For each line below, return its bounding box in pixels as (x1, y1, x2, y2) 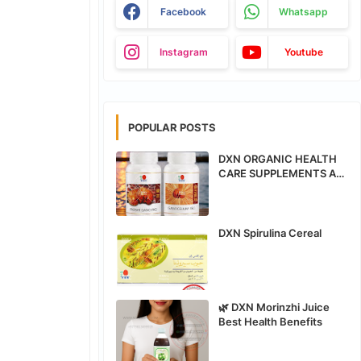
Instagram (159, 46, 208, 58)
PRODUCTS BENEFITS (218, 181, 330, 194)
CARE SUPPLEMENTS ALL (218, 167, 347, 180)
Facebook (160, 6, 206, 18)
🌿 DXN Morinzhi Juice (218, 301, 330, 313)
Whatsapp (279, 6, 328, 18)
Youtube (284, 46, 323, 58)
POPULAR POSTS (128, 121, 216, 134)
